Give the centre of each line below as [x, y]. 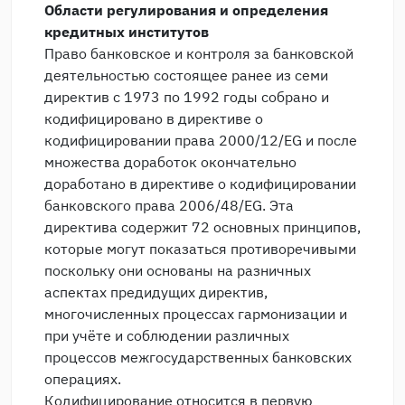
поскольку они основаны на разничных [178, 270]
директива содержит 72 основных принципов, [202, 227]
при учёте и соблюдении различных [167, 335]
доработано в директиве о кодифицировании [200, 184]
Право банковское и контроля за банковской [199, 53]
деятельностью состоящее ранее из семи [186, 75]
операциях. [83, 379]
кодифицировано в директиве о [154, 118]
